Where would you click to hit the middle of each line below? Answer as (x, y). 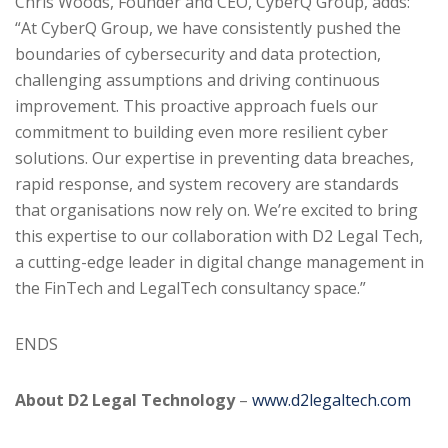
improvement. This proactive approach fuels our (196, 105)
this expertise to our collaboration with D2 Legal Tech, (219, 235)
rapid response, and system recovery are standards (207, 183)
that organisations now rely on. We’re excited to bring (216, 209)
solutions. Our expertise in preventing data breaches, (214, 157)
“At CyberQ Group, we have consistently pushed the (208, 27)
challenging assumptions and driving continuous (197, 79)
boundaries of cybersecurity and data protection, (198, 53)
